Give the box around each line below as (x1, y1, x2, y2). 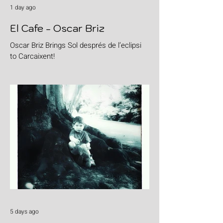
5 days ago (10, 207, 39, 217)
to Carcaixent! (10, 51, 55, 62)
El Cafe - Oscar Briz (10, 22, 105, 35)
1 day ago (10, 3, 36, 12)
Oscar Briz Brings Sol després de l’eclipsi (10, 40, 141, 51)
